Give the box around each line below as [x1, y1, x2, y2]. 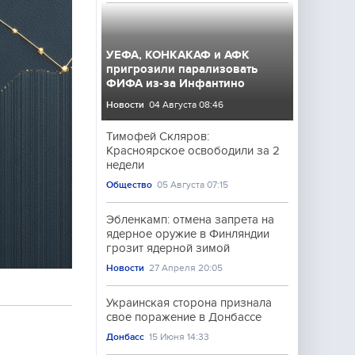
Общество [106, 179, 152, 190]
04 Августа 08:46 [149, 99, 224, 110]
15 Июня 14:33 [149, 331, 210, 342]
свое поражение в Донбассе [106, 311, 261, 323]
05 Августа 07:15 [157, 179, 229, 190]
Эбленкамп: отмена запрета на [106, 213, 274, 226]
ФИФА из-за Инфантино [106, 77, 245, 90]
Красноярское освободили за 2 [106, 144, 280, 157]
